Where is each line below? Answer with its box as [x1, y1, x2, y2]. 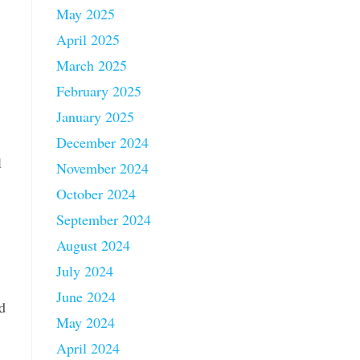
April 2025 [56, 30, 120, 49]
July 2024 [56, 261, 113, 280]
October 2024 [56, 184, 136, 203]
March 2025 [56, 55, 127, 75]
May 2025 [56, 4, 115, 23]
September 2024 [56, 210, 151, 229]
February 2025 [56, 81, 141, 100]
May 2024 [56, 313, 115, 332]
